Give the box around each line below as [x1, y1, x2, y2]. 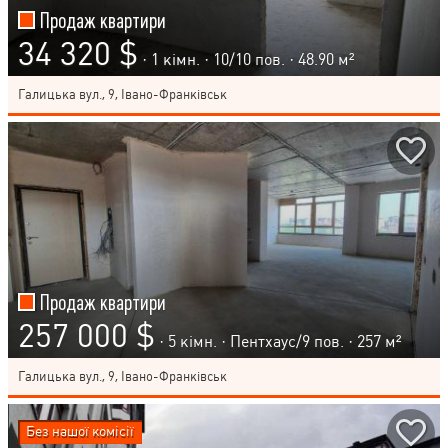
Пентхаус [230, 331, 296, 351]
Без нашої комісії [26, 422, 134, 440]
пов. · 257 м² [310, 331, 401, 351]
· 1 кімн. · [142, 49, 213, 69]
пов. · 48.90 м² [251, 49, 354, 69]
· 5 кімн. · [159, 331, 230, 351]
